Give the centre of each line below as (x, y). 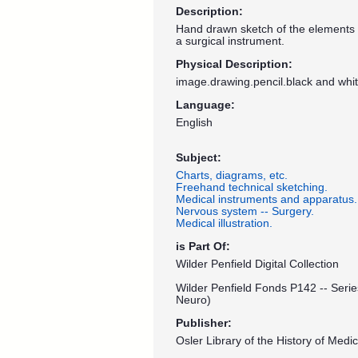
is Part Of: (203, 247)
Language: (205, 105)
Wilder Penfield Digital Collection (257, 264)
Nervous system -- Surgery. (245, 211)
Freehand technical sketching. (252, 187)
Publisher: (204, 323)
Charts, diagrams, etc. (232, 175)
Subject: (199, 158)
